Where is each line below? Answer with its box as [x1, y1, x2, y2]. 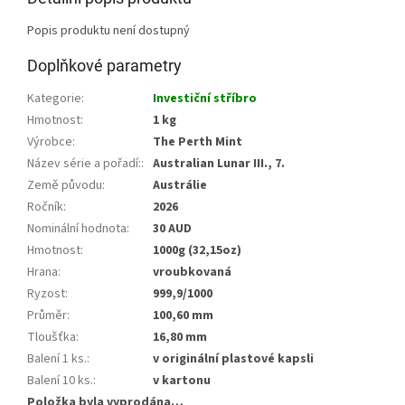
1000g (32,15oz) [153, 240, 241, 259]
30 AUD [153, 219, 192, 238]
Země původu [27, 175, 102, 194]
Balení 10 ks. [27, 371, 93, 390]
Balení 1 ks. [27, 349, 87, 368]
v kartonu [153, 371, 211, 390]
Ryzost [27, 284, 65, 303]
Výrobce [27, 132, 72, 151]
